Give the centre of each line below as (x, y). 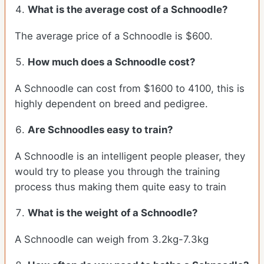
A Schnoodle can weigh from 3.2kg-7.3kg (112, 240)
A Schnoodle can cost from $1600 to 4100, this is (130, 89)
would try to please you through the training (117, 172)
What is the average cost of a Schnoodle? (128, 10)
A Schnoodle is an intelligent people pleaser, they (130, 156)
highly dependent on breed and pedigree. (113, 104)
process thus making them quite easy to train (121, 187)
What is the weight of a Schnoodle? (114, 213)
